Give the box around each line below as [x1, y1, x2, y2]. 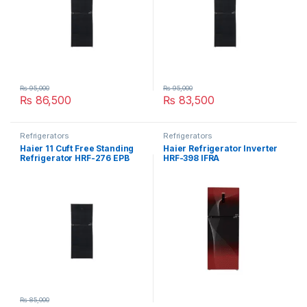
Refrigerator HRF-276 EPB [20, 153, 130, 164]
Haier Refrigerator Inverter [163, 143, 278, 154]
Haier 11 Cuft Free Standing [20, 143, 134, 154]
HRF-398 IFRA [163, 153, 220, 164]
